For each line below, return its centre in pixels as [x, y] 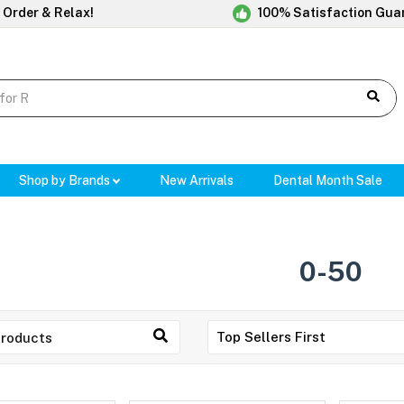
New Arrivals [197, 181]
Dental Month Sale [328, 181]
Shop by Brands [65, 181]
